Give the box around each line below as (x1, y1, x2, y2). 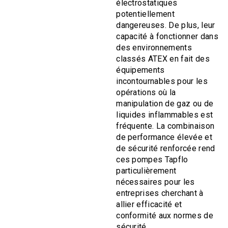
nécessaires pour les (116, 177, 195, 187)
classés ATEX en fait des (116, 53, 210, 64)
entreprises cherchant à (116, 188, 204, 198)
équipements (116, 65, 165, 75)
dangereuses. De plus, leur (116, 20, 215, 30)
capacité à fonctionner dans (116, 31, 218, 41)
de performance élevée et (116, 132, 212, 142)
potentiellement (116, 9, 175, 19)
